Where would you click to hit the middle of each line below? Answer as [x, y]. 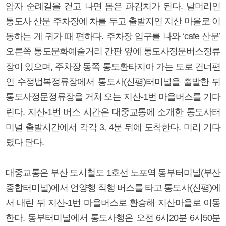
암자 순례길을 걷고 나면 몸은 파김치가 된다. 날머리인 [113, 6]
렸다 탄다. [25, 143]
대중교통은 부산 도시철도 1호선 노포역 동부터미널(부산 [113, 173]
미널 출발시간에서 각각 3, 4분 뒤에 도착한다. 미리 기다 [113, 127]
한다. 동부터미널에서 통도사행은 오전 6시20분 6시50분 [113, 218]
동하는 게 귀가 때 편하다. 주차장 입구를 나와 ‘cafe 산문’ [113, 37]
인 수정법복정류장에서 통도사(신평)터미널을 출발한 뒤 [113, 82]
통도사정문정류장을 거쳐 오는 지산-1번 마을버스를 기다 [113, 97]
